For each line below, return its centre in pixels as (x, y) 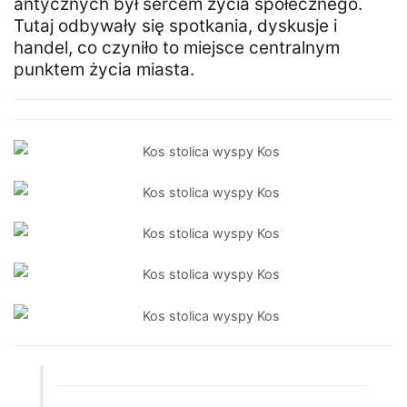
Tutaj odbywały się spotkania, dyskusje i (175, 25)
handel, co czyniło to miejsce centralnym (177, 47)
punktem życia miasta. (104, 69)
